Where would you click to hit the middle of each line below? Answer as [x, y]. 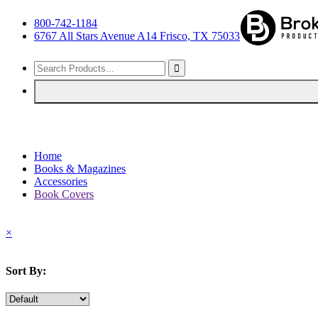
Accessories [61, 181]
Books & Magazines [80, 168]
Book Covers [64, 194]
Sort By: [26, 270]
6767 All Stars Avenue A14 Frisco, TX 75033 [137, 36]
